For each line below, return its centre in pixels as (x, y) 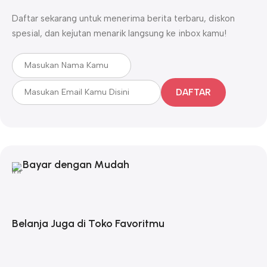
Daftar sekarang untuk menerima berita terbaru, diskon (123, 18)
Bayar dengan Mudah (76, 164)
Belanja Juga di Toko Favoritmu (88, 223)
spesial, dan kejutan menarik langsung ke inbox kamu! (119, 33)
